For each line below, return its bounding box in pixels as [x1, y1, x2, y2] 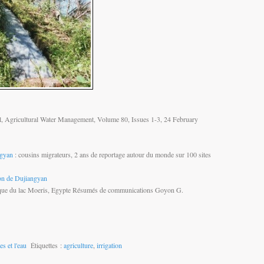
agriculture [64, 240, 93, 250]
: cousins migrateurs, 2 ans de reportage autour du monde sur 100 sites [13, 149, 211, 159]
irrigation [97, 240, 122, 250]
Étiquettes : [27, 240, 64, 250]
